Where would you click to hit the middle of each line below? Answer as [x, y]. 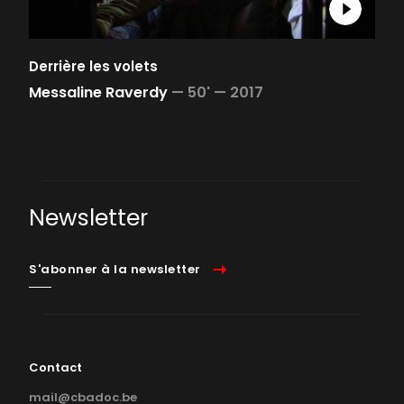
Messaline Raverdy [98, 93]
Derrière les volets [93, 67]
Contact [55, 368]
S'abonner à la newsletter [115, 270]
